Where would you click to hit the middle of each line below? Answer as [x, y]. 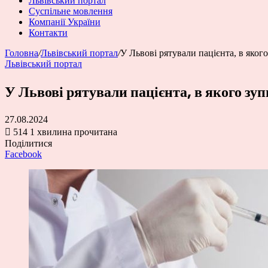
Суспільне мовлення [71, 11]
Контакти [48, 33]
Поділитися [28, 143]
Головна [22, 53]
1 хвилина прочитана [74, 132]
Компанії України [65, 22]
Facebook [23, 154]
